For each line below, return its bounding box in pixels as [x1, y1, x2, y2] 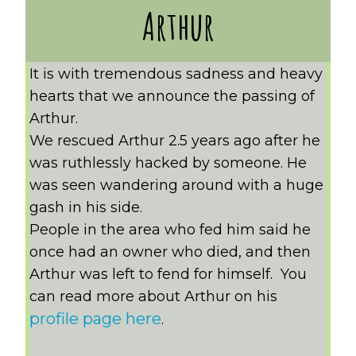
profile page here [29, 309, 162, 329]
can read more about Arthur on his [29, 288, 278, 306]
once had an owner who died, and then [29, 243, 311, 261]
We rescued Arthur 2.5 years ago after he [29, 132, 321, 150]
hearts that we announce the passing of [29, 87, 315, 106]
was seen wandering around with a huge [29, 176, 324, 195]
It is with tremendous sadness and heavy [29, 65, 323, 83]
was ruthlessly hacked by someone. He [29, 154, 308, 172]
